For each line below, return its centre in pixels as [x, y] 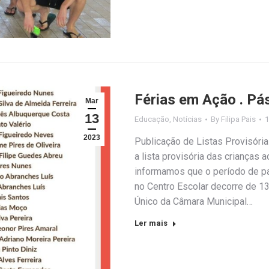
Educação [152, 119]
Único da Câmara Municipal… [194, 201]
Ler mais [151, 223]
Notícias [187, 119]
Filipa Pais [238, 119]
